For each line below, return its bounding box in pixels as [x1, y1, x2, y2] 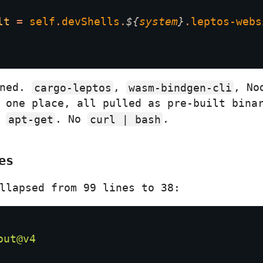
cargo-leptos [33, 81, 112, 94]
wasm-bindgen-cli [128, 81, 232, 94]
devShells [62, 15, 120, 28]
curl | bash [89, 113, 161, 126]
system [139, 15, 178, 28]
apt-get [8, 113, 53, 126]
